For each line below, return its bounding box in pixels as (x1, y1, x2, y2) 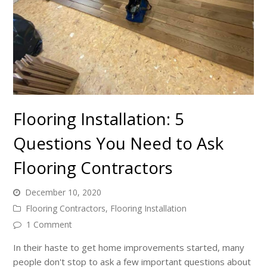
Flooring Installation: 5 (13, 107, 185, 130)
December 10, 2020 (25, 186, 102, 198)
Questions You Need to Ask (13, 131, 224, 154)
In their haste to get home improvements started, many (13, 241, 245, 253)
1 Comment (26, 218, 73, 230)
